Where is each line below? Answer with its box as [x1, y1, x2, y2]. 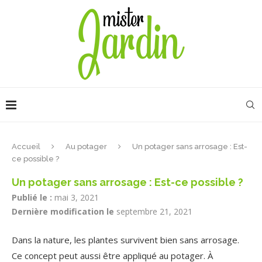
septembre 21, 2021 [116, 206, 192, 217]
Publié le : [12, 192, 52, 203]
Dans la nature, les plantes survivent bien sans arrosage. [12, 234, 239, 246]
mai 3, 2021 [54, 192, 99, 203]
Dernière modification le [12, 206, 114, 217]
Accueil [12, 142, 40, 151]
